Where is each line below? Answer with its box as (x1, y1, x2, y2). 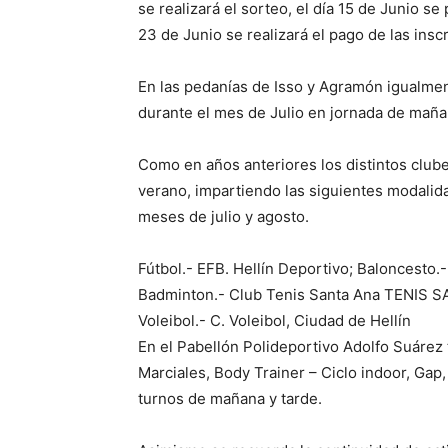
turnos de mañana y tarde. (138, 388, 322, 408)
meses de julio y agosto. (138, 206, 309, 226)
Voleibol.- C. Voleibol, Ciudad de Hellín (138, 310, 411, 330)
